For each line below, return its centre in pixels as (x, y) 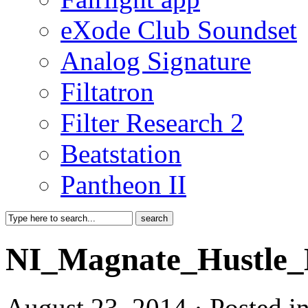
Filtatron (107, 92)
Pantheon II (123, 185)
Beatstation (121, 154)
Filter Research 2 (152, 123)
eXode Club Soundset (179, 30)
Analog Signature (156, 61)
